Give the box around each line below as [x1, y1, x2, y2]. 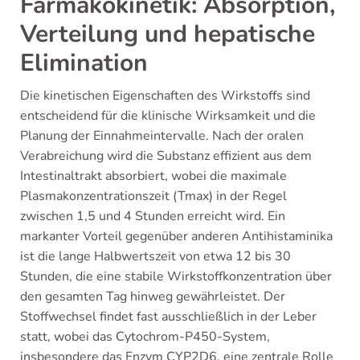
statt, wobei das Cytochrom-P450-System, [20, 328, 270, 346]
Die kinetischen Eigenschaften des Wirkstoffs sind [20, 87, 310, 104]
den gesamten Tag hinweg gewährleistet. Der [20, 288, 285, 305]
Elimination [20, 47, 148, 80]
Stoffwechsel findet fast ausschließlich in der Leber [20, 308, 317, 325]
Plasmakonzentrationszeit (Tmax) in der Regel [20, 187, 287, 205]
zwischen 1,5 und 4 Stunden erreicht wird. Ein [20, 207, 285, 225]
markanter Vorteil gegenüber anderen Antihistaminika [20, 227, 333, 245]
